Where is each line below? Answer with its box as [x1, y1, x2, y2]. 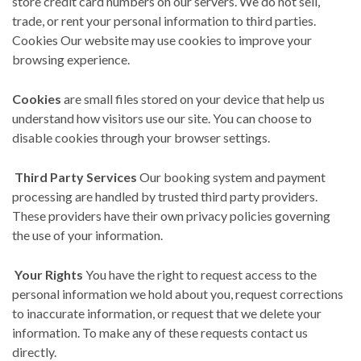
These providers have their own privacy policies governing [12, 208, 330, 223]
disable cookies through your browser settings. [12, 130, 272, 145]
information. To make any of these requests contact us [12, 325, 308, 340]
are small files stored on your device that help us [61, 91, 325, 106]
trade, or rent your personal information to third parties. [12, 13, 316, 28]
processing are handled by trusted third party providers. [12, 189, 317, 204]
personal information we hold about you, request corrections [12, 286, 343, 301]
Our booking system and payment [137, 169, 326, 185]
